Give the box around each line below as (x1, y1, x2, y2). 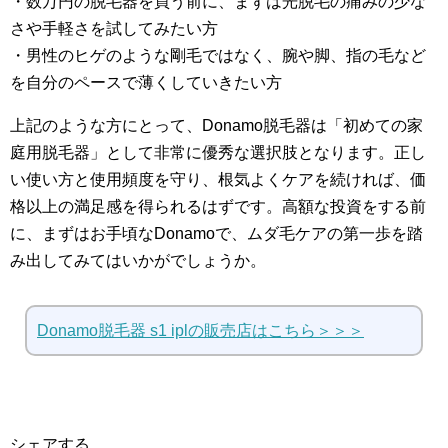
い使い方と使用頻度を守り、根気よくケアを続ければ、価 (10, 170, 426, 188)
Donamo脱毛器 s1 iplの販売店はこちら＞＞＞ (37, 321, 364, 339)
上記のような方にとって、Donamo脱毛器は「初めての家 (10, 116, 423, 134)
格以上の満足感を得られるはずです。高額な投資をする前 (10, 197, 426, 215)
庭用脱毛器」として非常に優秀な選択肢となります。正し (10, 143, 426, 161)
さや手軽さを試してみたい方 (10, 19, 218, 37)
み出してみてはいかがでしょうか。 (10, 251, 266, 269)
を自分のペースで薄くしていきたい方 (10, 73, 282, 91)
